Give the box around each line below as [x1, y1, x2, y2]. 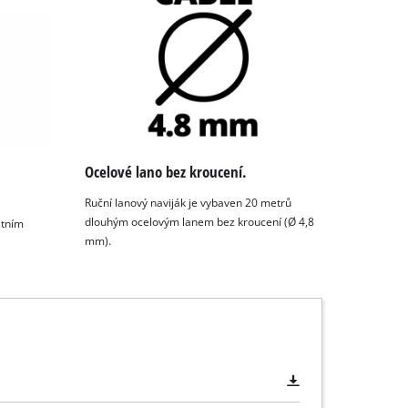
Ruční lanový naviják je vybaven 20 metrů [85, 195, 292, 209]
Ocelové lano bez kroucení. [85, 161, 248, 183]
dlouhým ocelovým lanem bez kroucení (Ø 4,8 [85, 214, 315, 229]
